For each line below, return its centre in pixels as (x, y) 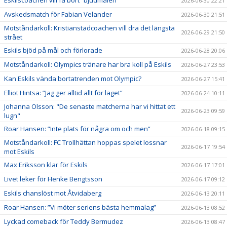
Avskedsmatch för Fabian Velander (58, 14)
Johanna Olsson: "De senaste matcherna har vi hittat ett (90, 106)
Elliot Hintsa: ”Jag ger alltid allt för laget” (63, 92)
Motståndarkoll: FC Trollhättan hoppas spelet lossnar (85, 142)
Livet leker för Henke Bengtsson (53, 179)
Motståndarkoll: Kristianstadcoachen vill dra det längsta (89, 28)
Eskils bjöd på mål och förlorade (53, 50)
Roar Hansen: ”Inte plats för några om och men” (77, 128)
